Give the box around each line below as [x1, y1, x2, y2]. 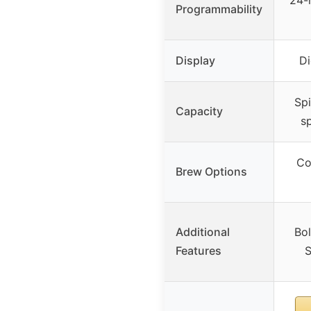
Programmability [176, 2, 262, 17]
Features [176, 244, 221, 258]
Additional [176, 225, 230, 239]
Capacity [176, 104, 223, 119]
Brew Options [176, 165, 247, 179]
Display [176, 53, 215, 68]
